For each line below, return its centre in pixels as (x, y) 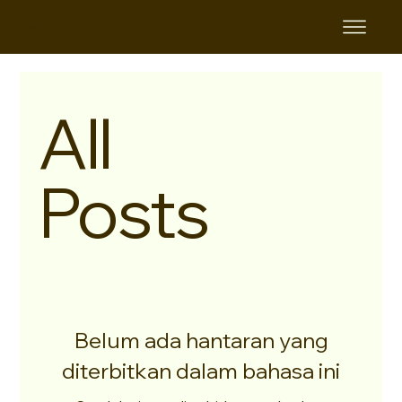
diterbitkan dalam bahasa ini (201, 371)
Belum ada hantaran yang (201, 341)
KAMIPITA (34, 27)
